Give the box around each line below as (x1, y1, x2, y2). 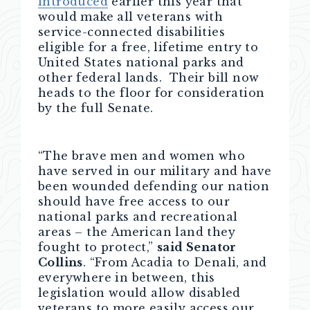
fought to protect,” (38, 240, 157, 254)
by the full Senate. (38, 101, 154, 115)
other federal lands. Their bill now (38, 71, 259, 84)
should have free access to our (38, 194, 230, 208)
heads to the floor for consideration (38, 86, 265, 100)
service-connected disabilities (38, 25, 225, 39)
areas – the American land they (38, 225, 235, 239)
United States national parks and (38, 55, 244, 69)
